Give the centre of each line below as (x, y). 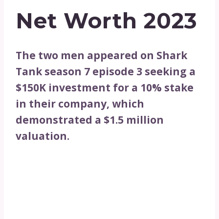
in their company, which (80, 104)
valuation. (43, 136)
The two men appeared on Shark (101, 55)
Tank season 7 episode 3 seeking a (106, 72)
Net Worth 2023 (107, 21)
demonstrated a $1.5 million (90, 120)
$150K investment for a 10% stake (105, 88)
